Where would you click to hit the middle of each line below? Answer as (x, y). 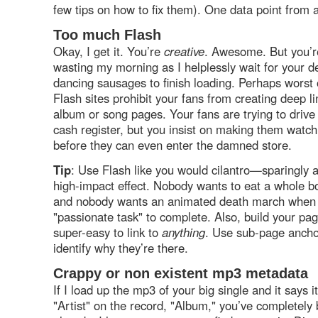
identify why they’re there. (121, 248)
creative (184, 51)
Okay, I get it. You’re (109, 51)
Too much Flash (107, 34)
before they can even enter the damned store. (178, 144)
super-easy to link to (108, 232)
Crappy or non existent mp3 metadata (181, 273)
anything (183, 232)
